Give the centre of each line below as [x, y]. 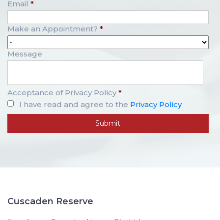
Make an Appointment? [53, 29]
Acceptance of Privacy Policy [62, 93]
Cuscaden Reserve [50, 202]
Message [25, 54]
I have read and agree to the [75, 105]
